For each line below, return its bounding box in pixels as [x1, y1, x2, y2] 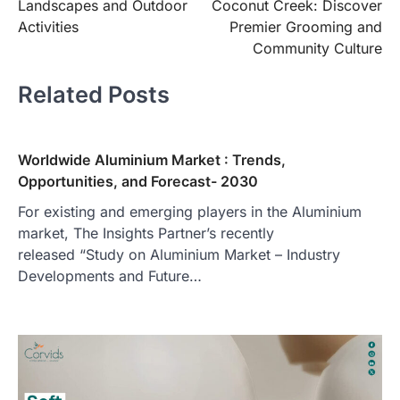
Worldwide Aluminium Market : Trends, [18, 150, 286, 169]
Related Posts [18, 80, 170, 109]
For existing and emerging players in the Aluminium [18, 202, 362, 221]
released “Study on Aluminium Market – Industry [18, 245, 340, 263]
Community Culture [253, 38, 382, 57]
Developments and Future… [18, 266, 202, 285]
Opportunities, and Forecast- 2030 [18, 171, 258, 190]
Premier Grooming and [229, 17, 382, 36]
